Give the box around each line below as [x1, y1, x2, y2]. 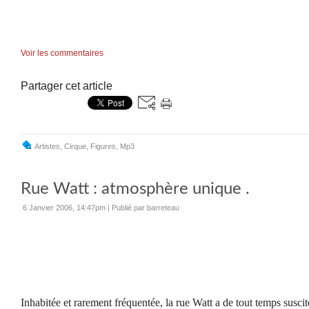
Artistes [34, 142, 60, 151]
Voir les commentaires [21, 48, 103, 59]
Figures [90, 142, 116, 151]
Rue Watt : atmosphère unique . [21, 181, 250, 198]
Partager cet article [21, 80, 112, 92]
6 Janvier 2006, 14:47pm [23, 203, 106, 212]
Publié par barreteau [112, 203, 179, 212]
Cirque [64, 142, 86, 151]
